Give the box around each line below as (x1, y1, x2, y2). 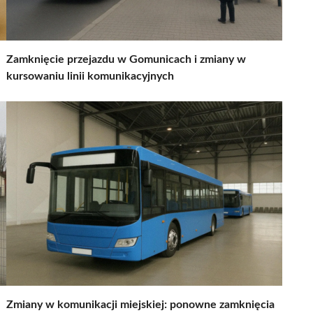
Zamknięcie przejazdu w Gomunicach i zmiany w (6, 53, 246, 65)
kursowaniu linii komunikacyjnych (6, 70, 174, 82)
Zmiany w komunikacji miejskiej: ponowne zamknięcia (6, 298, 275, 310)
